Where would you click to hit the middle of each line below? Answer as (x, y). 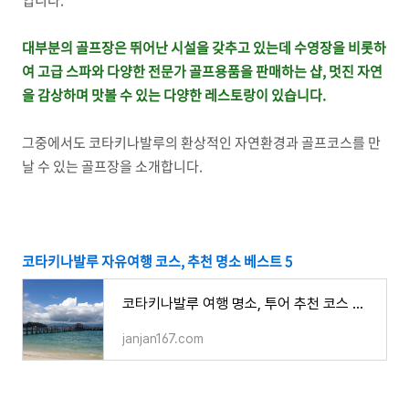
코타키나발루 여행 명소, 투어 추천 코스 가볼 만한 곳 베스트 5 (358, 304)
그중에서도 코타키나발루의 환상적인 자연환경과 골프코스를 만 (201, 142)
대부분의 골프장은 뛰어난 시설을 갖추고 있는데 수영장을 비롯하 (204, 47)
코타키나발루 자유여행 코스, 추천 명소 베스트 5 (157, 261)
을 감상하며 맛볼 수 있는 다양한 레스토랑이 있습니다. (175, 95)
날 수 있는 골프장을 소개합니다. (115, 166)
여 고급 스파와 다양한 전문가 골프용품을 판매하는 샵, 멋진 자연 (202, 71)
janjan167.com (163, 339)
